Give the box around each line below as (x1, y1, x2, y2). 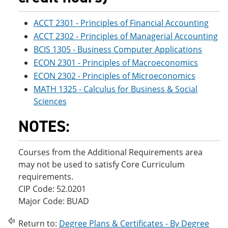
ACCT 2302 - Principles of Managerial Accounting (34, 31, 218, 42)
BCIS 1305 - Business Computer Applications (34, 44, 202, 55)
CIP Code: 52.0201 (18, 183, 86, 194)
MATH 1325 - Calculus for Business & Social (34, 83, 197, 95)
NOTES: (18, 116, 70, 137)
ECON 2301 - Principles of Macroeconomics (34, 57, 198, 68)
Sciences (34, 96, 67, 107)
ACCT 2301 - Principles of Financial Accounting (34, 17, 209, 28)
